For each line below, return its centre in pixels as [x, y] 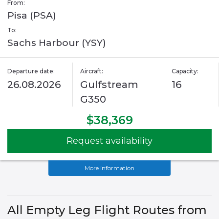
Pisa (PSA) [32, 16]
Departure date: [31, 71]
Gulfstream [109, 85]
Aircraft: [92, 71]
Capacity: [185, 71]
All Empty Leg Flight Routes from [107, 210]
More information [109, 168]
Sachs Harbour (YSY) [57, 43]
